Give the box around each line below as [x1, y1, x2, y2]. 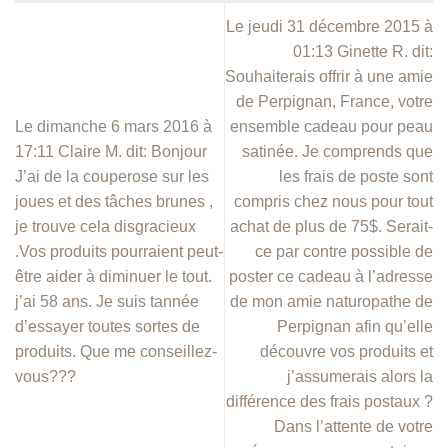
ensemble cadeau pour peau [230, 117, 433, 135]
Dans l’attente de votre [274, 417, 433, 435]
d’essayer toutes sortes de [15, 317, 200, 335]
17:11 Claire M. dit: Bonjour [15, 142, 207, 160]
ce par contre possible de [255, 242, 433, 260]
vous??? [15, 367, 76, 385]
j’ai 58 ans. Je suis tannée [15, 292, 199, 310]
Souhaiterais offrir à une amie [225, 67, 433, 85]
